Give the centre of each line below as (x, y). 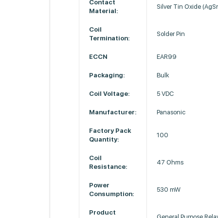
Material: (104, 11)
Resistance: (109, 167)
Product (103, 212)
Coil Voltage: (110, 94)
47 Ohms (170, 162)
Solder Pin (171, 34)
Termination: (110, 38)
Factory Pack (110, 131)
